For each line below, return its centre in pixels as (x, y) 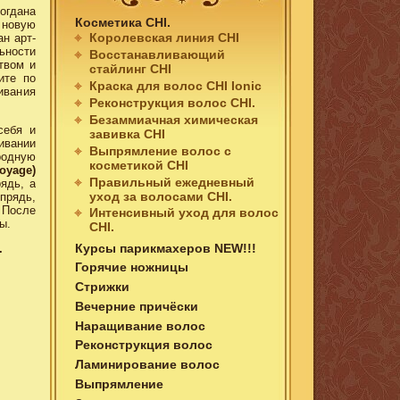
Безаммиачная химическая (174, 119)
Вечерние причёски (137, 306)
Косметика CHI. (123, 22)
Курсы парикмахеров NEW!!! (166, 248)
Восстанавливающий (158, 55)
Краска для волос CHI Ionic (176, 86)
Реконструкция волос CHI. (173, 102)
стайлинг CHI (131, 69)
